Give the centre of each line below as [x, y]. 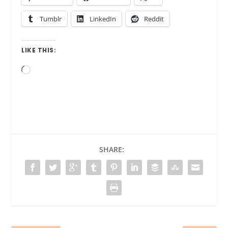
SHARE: [111, 150]
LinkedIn [103, 19]
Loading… [47, 71]
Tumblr [51, 19]
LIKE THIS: [39, 50]
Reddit [154, 19]
